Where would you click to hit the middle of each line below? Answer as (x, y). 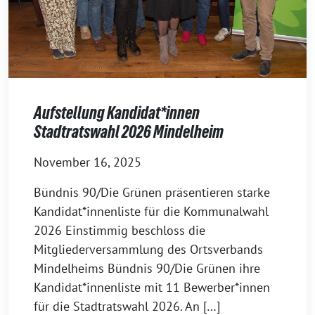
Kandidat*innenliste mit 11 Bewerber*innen (152, 287)
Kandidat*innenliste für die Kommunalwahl (151, 211)
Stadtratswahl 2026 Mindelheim (129, 131)
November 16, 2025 (88, 162)
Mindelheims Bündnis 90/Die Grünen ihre (147, 268)
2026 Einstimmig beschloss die (120, 230)
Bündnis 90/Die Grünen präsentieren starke (152, 192)
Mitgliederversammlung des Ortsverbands (148, 249)
